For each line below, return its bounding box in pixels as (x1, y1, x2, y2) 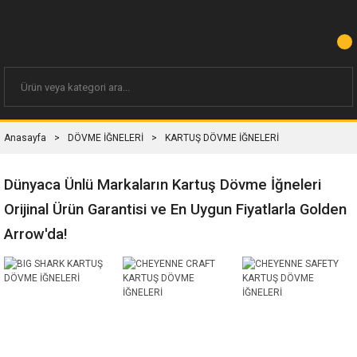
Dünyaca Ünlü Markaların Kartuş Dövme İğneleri (4, 176, 321, 194)
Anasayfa (4, 132, 46, 143)
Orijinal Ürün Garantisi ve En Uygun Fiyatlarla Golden (4, 201, 347, 218)
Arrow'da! (4, 226, 76, 243)
